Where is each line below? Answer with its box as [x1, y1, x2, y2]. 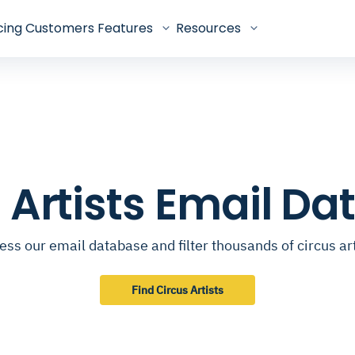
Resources [176, 18, 241, 37]
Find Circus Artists [132, 283, 223, 297]
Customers [25, 18, 94, 37]
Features [97, 18, 153, 37]
